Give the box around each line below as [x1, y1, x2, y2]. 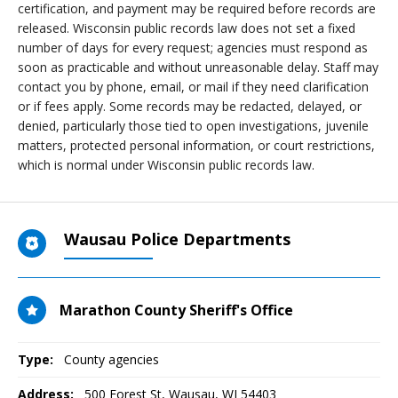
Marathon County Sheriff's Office [60, 300, 293, 320]
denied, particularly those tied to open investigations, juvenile [18, 117, 369, 134]
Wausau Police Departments [64, 228, 291, 250]
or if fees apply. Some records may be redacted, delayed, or [18, 98, 362, 115]
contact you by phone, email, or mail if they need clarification [18, 78, 369, 95]
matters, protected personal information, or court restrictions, [18, 137, 375, 154]
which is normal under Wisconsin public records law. [18, 156, 314, 173]
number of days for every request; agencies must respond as [18, 39, 368, 56]
